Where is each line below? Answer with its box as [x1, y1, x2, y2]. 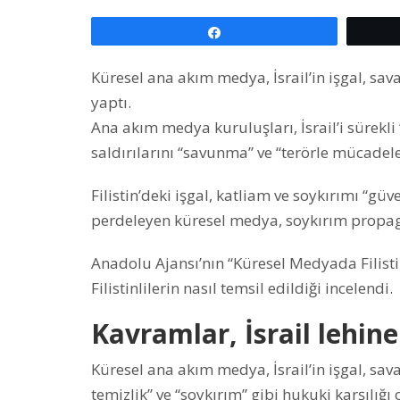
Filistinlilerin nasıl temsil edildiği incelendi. [91, 277, 393, 298]
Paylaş [232, 25, 267, 38]
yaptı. [91, 91, 131, 112]
